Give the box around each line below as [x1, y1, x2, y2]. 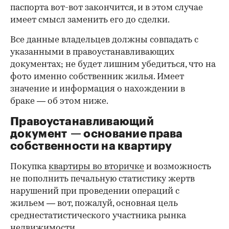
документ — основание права [10, 128, 183, 140]
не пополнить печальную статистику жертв [10, 175, 195, 184]
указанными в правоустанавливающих [10, 48, 174, 57]
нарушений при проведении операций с [10, 187, 179, 196]
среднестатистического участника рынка [10, 212, 186, 221]
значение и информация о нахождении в [10, 85, 185, 94]
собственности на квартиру [10, 141, 172, 152]
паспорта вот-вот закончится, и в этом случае [10, 4, 203, 13]
